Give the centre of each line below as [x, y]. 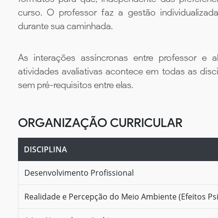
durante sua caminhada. [65, 26]
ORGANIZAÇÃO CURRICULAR [100, 122]
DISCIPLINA [45, 149]
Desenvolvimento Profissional [79, 173]
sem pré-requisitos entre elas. [76, 85]
